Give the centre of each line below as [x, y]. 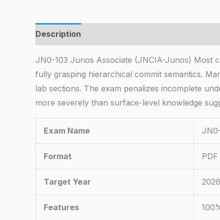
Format [58, 156]
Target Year [67, 182]
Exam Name [67, 131]
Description [58, 34]
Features [61, 207]
